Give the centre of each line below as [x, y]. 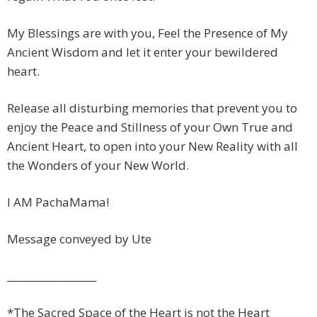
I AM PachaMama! [58, 202]
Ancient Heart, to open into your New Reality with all [152, 146]
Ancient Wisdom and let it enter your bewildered [143, 52]
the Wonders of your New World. [98, 166]
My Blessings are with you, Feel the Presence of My [148, 33]
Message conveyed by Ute [79, 239]
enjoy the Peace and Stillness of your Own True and [150, 127]
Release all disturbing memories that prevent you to [152, 108]
